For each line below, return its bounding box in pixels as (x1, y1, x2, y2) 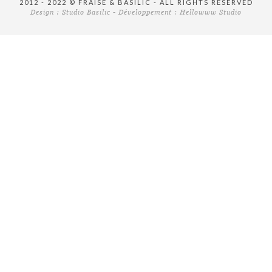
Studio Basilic (62, 8, 110, 16)
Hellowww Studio (180, 8, 242, 16)
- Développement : (110, 8, 180, 16)
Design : (30, 8, 62, 16)
